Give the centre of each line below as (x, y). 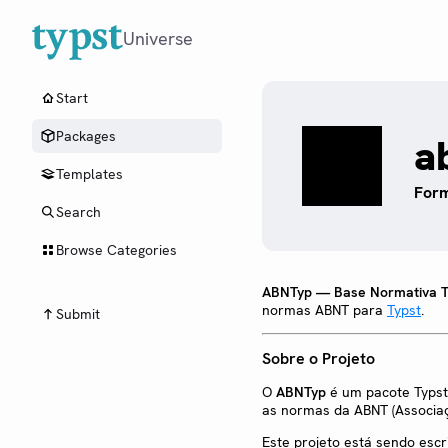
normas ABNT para (324, 310)
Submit (78, 314)
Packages (86, 136)
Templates (89, 174)
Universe (158, 38)
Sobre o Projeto (318, 359)
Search (78, 212)
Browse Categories (116, 250)
